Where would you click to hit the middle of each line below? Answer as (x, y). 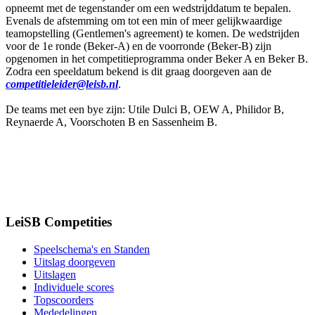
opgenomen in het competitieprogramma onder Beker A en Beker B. (157, 58)
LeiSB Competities (59, 222)
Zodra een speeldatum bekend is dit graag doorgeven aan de (139, 71)
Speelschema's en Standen (92, 250)
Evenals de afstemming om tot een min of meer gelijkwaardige (144, 20)
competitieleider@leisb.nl (62, 84)
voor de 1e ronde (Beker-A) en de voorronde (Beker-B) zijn (139, 46)
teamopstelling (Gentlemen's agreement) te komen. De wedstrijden (153, 33)
